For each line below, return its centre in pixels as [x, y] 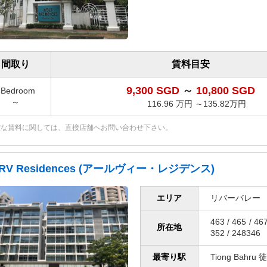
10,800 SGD [225, 90]
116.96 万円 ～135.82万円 [196, 103]
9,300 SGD [154, 90]
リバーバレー [235, 198]
